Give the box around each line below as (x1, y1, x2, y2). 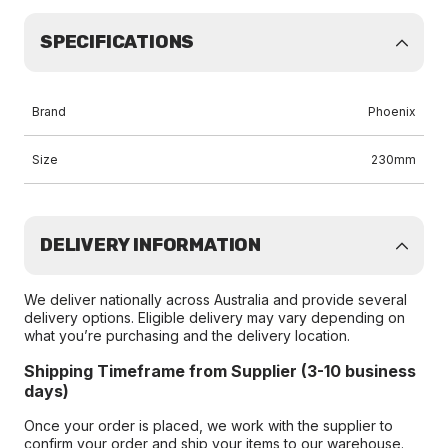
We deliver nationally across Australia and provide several (24, 291, 407, 308)
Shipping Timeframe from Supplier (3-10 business (24, 361, 416, 381)
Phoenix (368, 104, 416, 119)
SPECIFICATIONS (40, 31, 195, 53)
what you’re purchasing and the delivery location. (24, 327, 350, 344)
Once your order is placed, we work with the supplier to (24, 417, 393, 434)
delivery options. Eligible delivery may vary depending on (24, 309, 405, 326)
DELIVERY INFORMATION (40, 234, 261, 256)
